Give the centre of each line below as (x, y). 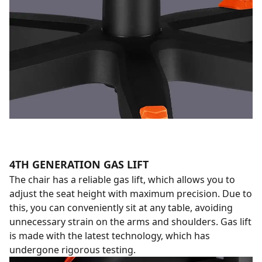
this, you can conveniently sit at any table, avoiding (121, 208)
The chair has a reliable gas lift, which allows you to (122, 180)
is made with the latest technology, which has (110, 236)
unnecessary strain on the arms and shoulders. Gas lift (130, 222)
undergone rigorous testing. (73, 250)
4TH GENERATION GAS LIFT (79, 165)
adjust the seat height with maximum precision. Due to (131, 194)
